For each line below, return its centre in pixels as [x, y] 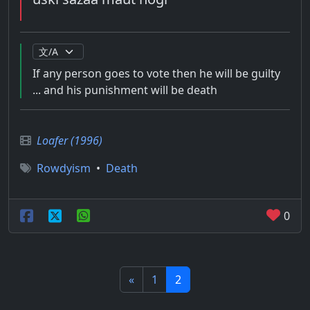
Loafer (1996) [70, 140]
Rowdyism [64, 168]
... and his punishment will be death [125, 90]
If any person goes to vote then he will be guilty [156, 73]
